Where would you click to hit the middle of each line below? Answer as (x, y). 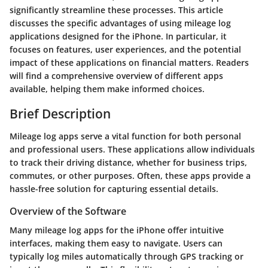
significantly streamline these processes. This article (116, 10)
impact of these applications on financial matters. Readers (129, 62)
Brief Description (60, 113)
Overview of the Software (68, 211)
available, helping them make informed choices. (107, 89)
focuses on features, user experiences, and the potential (125, 49)
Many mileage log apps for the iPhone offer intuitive (117, 230)
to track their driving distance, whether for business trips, (128, 162)
